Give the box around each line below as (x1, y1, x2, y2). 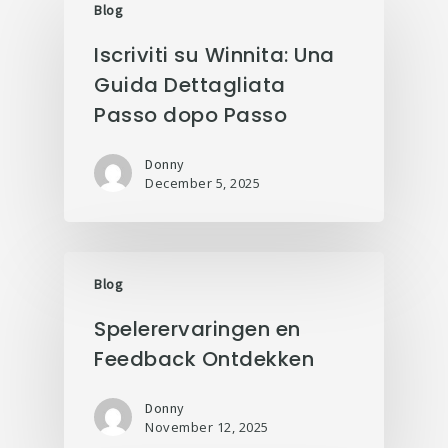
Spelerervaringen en (94, 315, 301, 343)
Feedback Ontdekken (94, 345, 314, 373)
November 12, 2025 (145, 418, 269, 436)
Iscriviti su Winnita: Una (94, 41, 335, 69)
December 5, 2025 (145, 174, 260, 192)
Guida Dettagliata (94, 71, 286, 99)
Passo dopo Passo (94, 101, 287, 129)
